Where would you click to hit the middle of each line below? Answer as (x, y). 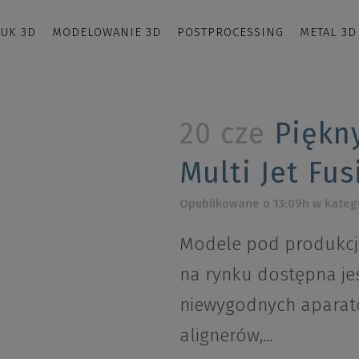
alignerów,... (226, 335)
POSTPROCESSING (230, 32)
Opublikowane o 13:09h (244, 204)
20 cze (222, 134)
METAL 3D (328, 32)
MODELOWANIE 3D (107, 32)
